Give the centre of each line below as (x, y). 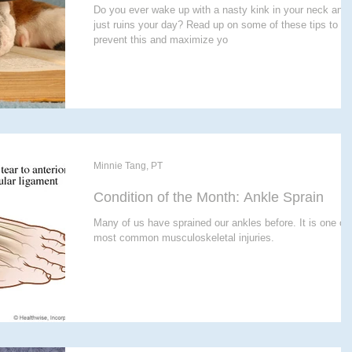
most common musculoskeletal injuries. (184, 238)
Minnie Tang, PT (128, 166)
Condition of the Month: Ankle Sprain (284, 198)
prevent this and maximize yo (161, 40)
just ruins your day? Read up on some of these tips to (216, 25)
